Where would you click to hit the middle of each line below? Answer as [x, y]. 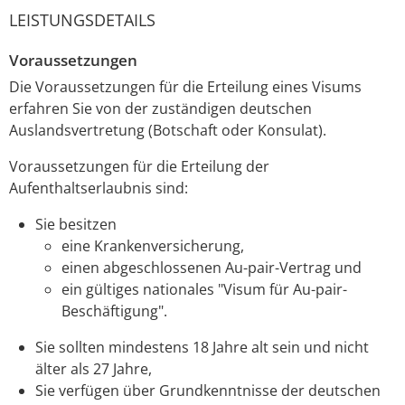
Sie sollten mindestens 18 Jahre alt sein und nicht [202, 347]
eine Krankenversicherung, [152, 245]
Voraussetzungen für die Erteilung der [139, 166]
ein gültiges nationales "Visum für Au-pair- [204, 289]
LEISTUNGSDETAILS [82, 19]
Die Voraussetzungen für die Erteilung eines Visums [185, 86]
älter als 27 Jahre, [93, 368]
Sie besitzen [75, 224]
